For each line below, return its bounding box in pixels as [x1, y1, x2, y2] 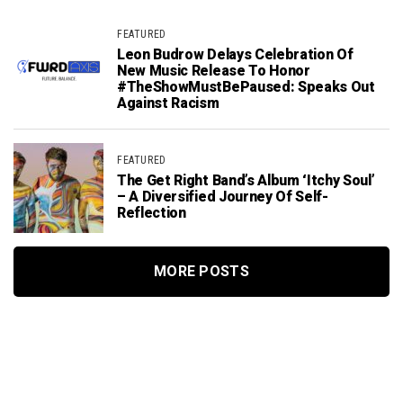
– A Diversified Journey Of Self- [117, 185, 328, 208]
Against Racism [117, 92, 219, 114]
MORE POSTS [153, 262, 250, 280]
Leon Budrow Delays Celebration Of [117, 43, 354, 66]
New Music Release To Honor [117, 59, 310, 82]
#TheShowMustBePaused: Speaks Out [117, 76, 375, 98]
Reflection [117, 201, 186, 224]
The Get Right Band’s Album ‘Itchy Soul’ [117, 169, 375, 192]
